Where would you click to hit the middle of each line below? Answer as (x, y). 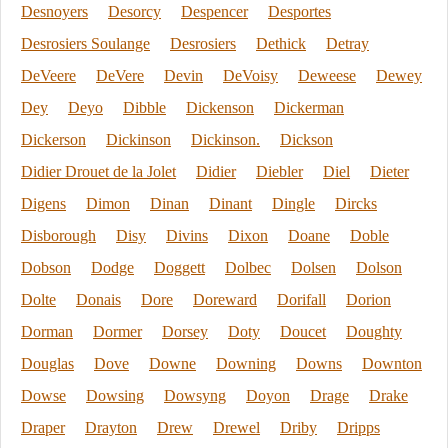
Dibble (144, 107)
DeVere (120, 75)
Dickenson (220, 107)
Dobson (46, 267)
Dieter (389, 171)
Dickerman (309, 107)
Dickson (306, 139)
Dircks (356, 203)
